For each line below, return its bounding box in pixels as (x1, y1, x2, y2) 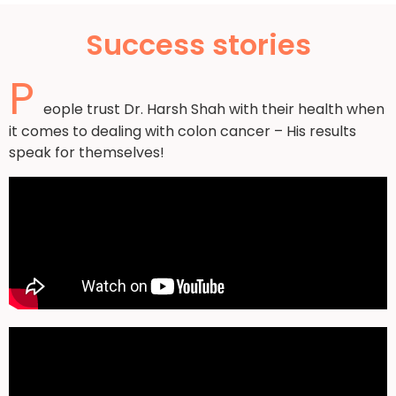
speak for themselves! (9, 142, 164, 164)
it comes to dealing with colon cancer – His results (9, 121, 356, 142)
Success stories (85, 25, 311, 65)
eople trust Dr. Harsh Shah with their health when (43, 99, 385, 120)
